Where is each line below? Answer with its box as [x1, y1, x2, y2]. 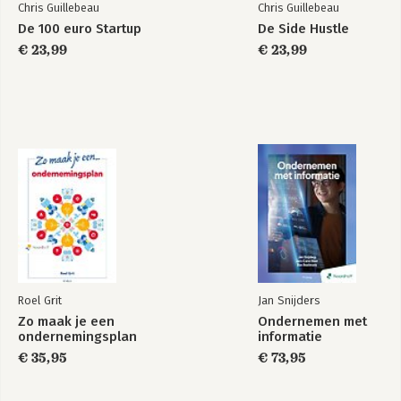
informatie [258, 328, 322, 345]
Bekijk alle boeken [18, 274, 127, 289]
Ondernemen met [258, 313, 367, 329]
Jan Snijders [258, 294, 320, 307]
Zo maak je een [18, 313, 115, 329]
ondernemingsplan [18, 328, 137, 345]
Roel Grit [18, 294, 62, 307]
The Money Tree [258, 194, 360, 210]
